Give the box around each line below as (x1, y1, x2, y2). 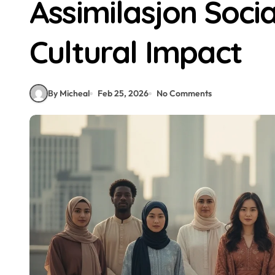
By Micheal (48, 87, 90, 99)
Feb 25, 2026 (98, 87, 149, 99)
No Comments (157, 87, 212, 99)
